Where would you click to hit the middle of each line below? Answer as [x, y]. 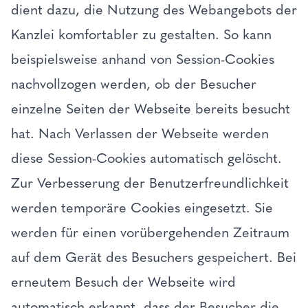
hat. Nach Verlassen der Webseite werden [140, 133]
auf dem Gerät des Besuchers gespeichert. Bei [154, 257]
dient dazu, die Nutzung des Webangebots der [154, 10]
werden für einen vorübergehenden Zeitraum [150, 232]
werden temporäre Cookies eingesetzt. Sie [142, 208]
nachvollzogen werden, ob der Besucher [134, 84]
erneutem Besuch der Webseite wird [123, 282]
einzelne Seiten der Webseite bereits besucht [151, 109]
